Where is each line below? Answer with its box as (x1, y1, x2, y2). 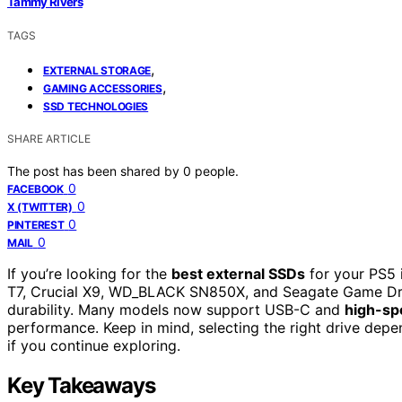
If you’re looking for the (7, 264, 171, 283)
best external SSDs (171, 264, 305, 283)
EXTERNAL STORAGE (43, 63, 152, 77)
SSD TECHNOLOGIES (43, 99, 149, 113)
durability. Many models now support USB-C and (7, 300, 345, 319)
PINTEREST (7, 217, 65, 232)
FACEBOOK (7, 181, 64, 196)
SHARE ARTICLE (7, 131, 91, 145)
